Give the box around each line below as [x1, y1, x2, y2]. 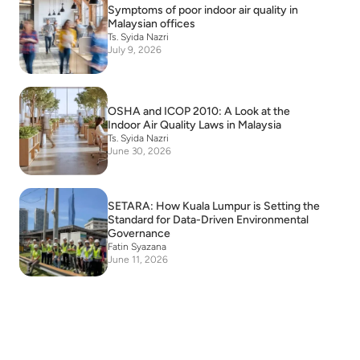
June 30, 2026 [108, 145, 171, 157]
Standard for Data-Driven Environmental [108, 212, 309, 227]
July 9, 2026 [108, 44, 162, 56]
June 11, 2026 [108, 253, 168, 265]
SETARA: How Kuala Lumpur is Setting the [108, 198, 320, 213]
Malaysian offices [108, 17, 195, 31]
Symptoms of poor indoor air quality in [108, 3, 298, 18]
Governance [108, 226, 170, 240]
